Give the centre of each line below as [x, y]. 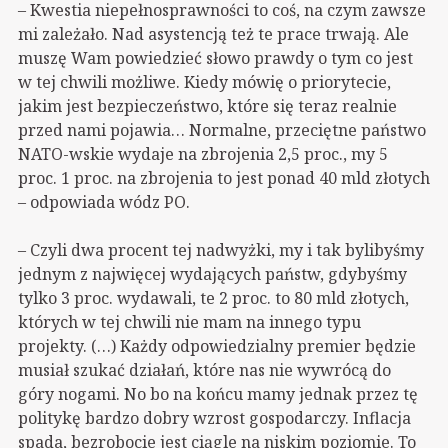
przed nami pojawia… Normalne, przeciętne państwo [222, 129]
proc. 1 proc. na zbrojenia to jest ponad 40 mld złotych [224, 177]
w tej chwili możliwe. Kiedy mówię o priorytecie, [204, 81]
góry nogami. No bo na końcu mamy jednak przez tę [218, 393]
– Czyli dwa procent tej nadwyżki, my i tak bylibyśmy [221, 249]
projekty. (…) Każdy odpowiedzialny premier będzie [217, 345]
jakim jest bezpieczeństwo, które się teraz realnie [207, 105]
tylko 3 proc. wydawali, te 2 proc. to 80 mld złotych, [213, 297]
